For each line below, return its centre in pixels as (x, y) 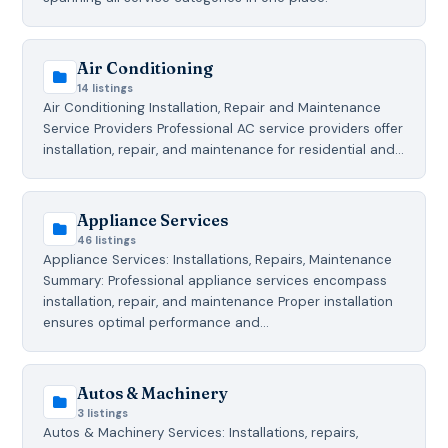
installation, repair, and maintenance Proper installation (218, 301)
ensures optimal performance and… (156, 322)
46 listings (107, 239)
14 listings (105, 87)
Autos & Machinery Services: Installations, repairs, (201, 432)
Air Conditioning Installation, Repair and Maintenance (212, 107)
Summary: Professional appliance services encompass (215, 280)
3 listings (103, 412)
